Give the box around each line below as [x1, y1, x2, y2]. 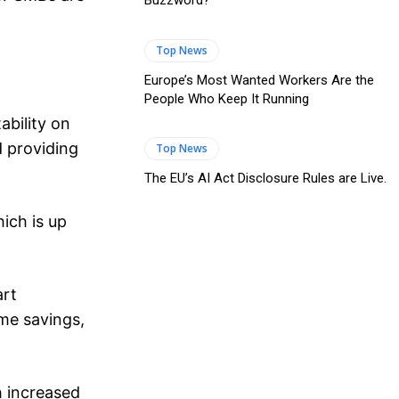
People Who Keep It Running [144, 90, 309, 107]
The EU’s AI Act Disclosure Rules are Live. [144, 170, 387, 187]
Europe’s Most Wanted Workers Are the [144, 71, 374, 88]
